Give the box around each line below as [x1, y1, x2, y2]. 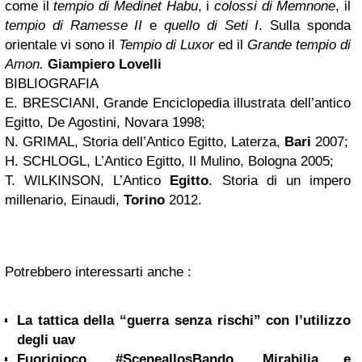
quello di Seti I [164, 18, 259, 33]
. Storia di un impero [208, 173, 351, 188]
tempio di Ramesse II [5, 18, 143, 33]
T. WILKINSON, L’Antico [5, 173, 170, 188]
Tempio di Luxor [119, 37, 218, 53]
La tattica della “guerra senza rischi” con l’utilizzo [17, 313, 351, 328]
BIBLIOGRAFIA [5, 76, 99, 91]
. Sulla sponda [259, 18, 351, 33]
